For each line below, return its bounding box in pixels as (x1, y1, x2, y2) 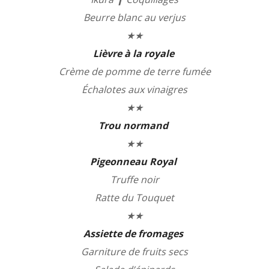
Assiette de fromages (83, 226, 186, 240)
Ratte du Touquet (95, 190, 174, 204)
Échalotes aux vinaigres (82, 82, 187, 96)
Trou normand (98, 118, 171, 132)
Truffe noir (110, 172, 159, 186)
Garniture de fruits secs (81, 244, 188, 258)
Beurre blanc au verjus (83, 10, 186, 24)
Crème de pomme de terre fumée (58, 64, 211, 78)
